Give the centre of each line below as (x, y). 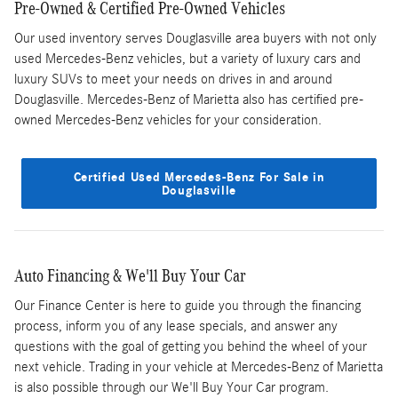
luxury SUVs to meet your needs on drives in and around (173, 80)
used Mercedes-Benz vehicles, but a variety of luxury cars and (187, 59)
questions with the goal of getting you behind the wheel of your (191, 347)
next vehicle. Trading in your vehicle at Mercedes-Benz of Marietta (199, 367)
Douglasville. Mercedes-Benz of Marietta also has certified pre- (189, 100)
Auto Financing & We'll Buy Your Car (130, 275)
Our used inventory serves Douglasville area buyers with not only (195, 39)
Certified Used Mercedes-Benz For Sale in (199, 177)
